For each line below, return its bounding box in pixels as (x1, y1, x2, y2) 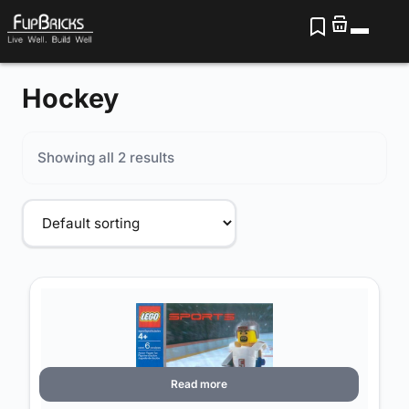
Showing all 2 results (37, 148, 174, 166)
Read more (171, 377, 227, 392)
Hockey (22, 82, 119, 114)
